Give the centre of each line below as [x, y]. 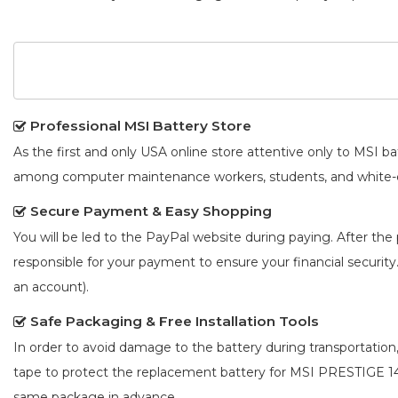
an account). [51, 287]
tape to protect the [75, 373]
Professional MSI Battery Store [141, 126]
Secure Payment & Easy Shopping [151, 211]
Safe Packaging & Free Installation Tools [175, 322]
